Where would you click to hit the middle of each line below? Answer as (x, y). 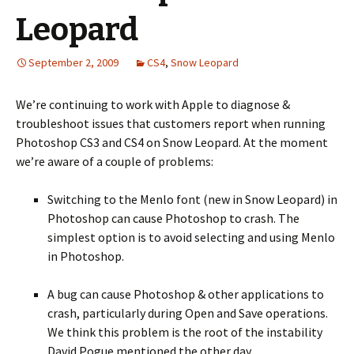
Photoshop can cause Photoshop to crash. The (173, 218)
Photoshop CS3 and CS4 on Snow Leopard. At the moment (172, 142)
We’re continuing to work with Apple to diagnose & (153, 104)
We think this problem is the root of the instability (185, 332)
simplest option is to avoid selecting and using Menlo (191, 237)
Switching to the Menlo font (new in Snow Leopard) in (192, 199)
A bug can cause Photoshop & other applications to (186, 294)
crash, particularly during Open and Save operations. (188, 313)
